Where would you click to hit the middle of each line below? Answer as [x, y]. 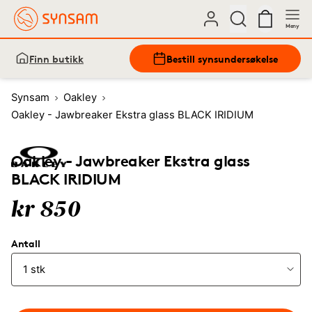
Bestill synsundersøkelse [222, 58]
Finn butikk [56, 58]
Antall [26, 243]
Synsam [30, 97]
